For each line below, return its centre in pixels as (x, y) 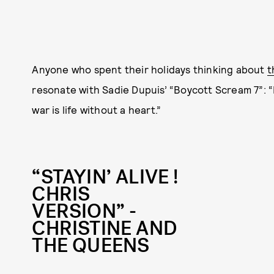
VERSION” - (84, 211)
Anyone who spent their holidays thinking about (150, 69)
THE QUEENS (91, 245)
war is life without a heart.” (97, 109)
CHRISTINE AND (105, 228)
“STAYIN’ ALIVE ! (105, 177)
